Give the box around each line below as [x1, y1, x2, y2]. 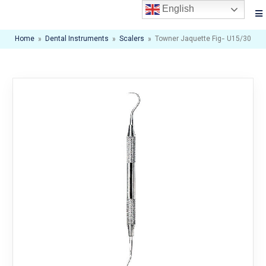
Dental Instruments [45, 34, 109, 45]
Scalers [119, 34, 144, 45]
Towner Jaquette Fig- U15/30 [155, 34, 251, 45]
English [160, 4, 195, 14]
